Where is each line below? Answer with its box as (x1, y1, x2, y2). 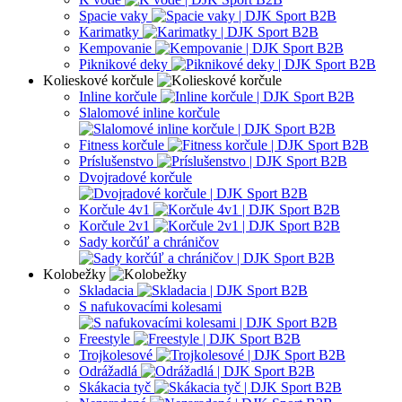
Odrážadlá (79, 363, 141, 379)
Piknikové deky (79, 56, 171, 72)
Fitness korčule (79, 136, 168, 153)
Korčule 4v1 (79, 201, 153, 217)
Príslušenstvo (79, 153, 157, 169)
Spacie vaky (79, 7, 152, 23)
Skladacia (79, 282, 137, 298)
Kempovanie (79, 39, 155, 56)
